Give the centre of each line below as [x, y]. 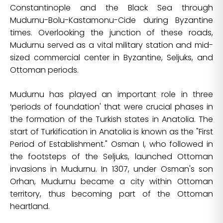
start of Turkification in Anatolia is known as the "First [111, 132]
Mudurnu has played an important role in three [111, 95]
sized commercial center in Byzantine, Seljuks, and [111, 58]
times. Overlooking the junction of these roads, [111, 33]
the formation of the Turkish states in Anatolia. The [111, 119]
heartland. [30, 207]
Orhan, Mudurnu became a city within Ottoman [111, 182]
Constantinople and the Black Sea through [111, 8]
